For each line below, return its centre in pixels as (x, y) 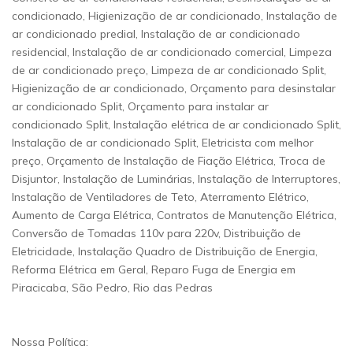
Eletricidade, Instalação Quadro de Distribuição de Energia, (165, 251)
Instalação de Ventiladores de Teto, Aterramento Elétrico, (160, 197)
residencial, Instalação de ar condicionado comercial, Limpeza (172, 52)
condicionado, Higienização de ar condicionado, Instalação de (175, 16)
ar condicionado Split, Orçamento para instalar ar (140, 106)
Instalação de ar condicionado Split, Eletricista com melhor (163, 143)
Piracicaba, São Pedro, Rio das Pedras (112, 288)
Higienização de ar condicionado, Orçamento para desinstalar (174, 88)
